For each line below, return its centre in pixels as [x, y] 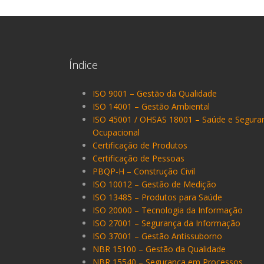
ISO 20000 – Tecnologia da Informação [168, 210]
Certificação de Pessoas [138, 158]
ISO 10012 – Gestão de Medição [154, 184]
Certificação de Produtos [140, 145]
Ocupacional [116, 132]
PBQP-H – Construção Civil [144, 171]
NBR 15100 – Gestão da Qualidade [159, 249]
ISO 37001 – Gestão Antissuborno [157, 236]
